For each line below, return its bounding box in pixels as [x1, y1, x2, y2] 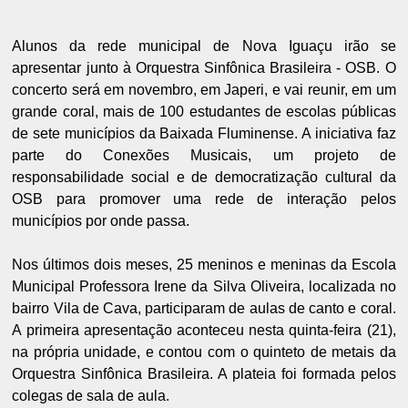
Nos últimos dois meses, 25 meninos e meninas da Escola [12, 257, 396, 273]
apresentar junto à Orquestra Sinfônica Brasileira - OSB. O [12, 60, 396, 76]
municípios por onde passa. [12, 213, 190, 229]
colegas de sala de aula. [12, 388, 170, 404]
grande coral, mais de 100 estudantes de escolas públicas [12, 104, 396, 120]
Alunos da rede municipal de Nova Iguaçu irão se [12, 38, 396, 55]
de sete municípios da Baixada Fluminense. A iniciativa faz [12, 126, 396, 142]
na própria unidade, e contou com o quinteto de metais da [12, 344, 396, 361]
